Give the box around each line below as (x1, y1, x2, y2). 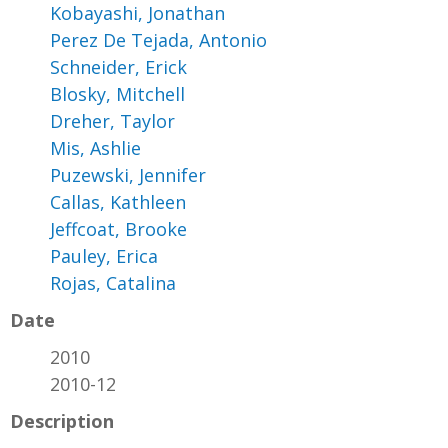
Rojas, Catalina (50, 271, 176, 296)
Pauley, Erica (50, 244, 158, 269)
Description (10, 409, 114, 434)
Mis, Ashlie (50, 136, 141, 161)
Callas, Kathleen (50, 190, 186, 215)
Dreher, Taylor (50, 109, 175, 134)
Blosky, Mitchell (50, 82, 185, 107)
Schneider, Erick (50, 55, 187, 80)
